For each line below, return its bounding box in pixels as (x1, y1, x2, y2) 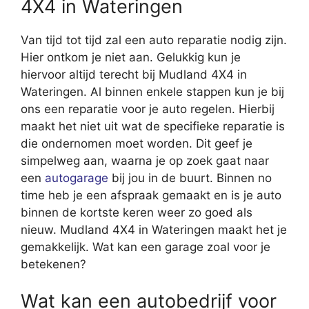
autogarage (45, 170, 108, 185)
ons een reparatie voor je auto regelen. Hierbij (21, 101, 275, 116)
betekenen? (21, 257, 86, 271)
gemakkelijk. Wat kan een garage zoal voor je (21, 239, 270, 254)
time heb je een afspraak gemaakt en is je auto (21, 188, 281, 202)
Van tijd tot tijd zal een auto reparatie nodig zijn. (21, 32, 287, 47)
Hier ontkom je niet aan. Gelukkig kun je (21, 50, 241, 64)
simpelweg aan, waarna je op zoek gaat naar (21, 153, 269, 168)
